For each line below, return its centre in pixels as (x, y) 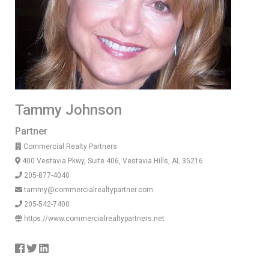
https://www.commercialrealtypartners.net (93, 219)
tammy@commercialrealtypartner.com (88, 190)
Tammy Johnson (68, 110)
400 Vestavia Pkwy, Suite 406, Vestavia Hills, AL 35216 (112, 161)
